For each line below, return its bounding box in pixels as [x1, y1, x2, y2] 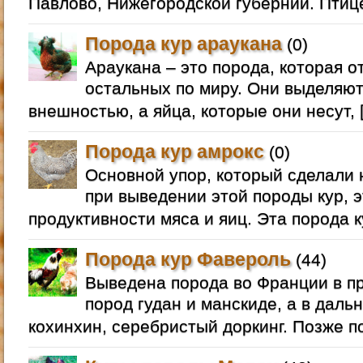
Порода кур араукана [85, 32, 282, 54]
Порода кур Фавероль [85, 248, 291, 270]
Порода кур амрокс [85, 140, 264, 162]
